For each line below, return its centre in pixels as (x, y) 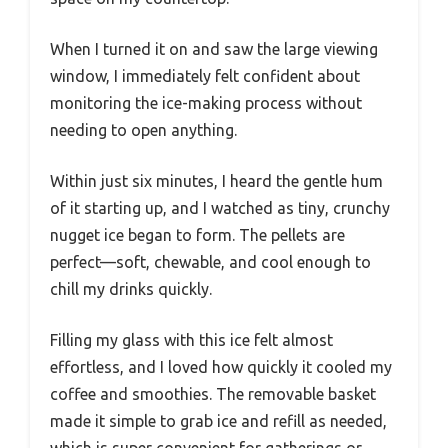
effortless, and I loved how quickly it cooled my (221, 366)
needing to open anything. (143, 129)
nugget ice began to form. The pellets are (197, 234)
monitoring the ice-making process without (206, 102)
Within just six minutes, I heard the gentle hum (216, 180)
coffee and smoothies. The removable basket (213, 393)
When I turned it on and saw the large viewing (214, 48)
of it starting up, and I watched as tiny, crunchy (220, 207)
